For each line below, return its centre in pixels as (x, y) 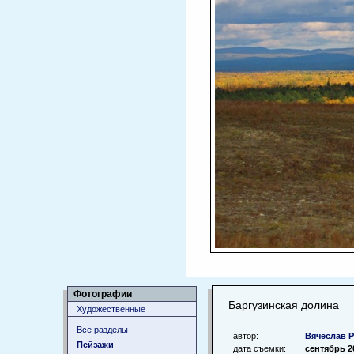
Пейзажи (95, 345)
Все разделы (102, 330)
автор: (246, 335)
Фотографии (103, 294)
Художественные (111, 309)
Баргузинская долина (284, 305)
